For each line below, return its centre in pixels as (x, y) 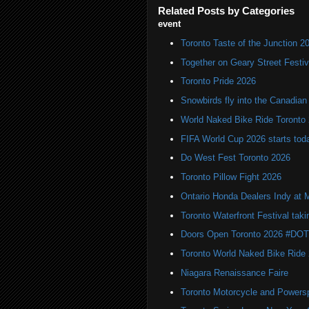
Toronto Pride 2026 (218, 81)
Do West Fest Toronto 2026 (235, 158)
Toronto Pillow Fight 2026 (231, 177)
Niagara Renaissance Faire (234, 272)
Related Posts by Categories (226, 11)
